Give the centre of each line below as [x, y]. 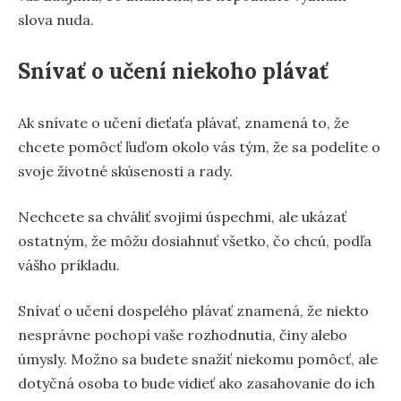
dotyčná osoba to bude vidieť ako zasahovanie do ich [196, 383]
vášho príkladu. [69, 264]
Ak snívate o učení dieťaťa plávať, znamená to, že [183, 122]
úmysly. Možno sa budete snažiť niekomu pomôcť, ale [198, 358]
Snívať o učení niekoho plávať [173, 71]
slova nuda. [56, 19]
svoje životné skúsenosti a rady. [125, 171]
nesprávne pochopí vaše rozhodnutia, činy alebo [183, 334]
